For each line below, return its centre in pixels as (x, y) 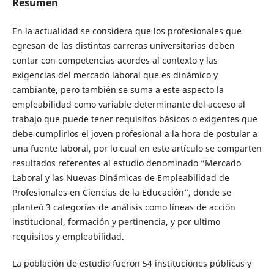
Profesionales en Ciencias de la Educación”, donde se (121, 192)
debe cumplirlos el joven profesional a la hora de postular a (135, 133)
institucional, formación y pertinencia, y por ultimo (116, 221)
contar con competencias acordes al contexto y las (115, 60)
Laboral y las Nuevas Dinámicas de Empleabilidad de (120, 177)
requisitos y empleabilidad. (68, 236)
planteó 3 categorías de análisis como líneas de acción (124, 207)
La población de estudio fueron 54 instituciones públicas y (131, 263)
